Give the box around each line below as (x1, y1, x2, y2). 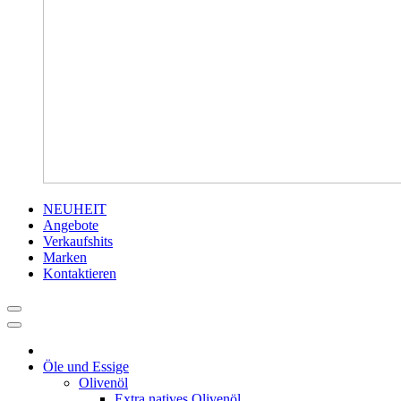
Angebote (43, 218, 98, 233)
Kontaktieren (43, 266, 116, 281)
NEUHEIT (43, 201, 107, 217)
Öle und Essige (43, 359, 129, 374)
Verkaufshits (43, 234, 113, 249)
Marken (43, 250, 87, 265)
